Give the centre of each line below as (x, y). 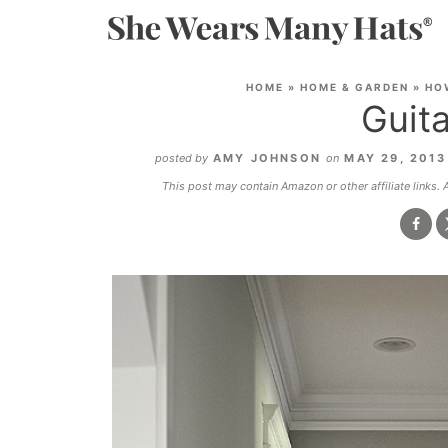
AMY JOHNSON (267, 158)
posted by (181, 158)
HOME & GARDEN (354, 87)
